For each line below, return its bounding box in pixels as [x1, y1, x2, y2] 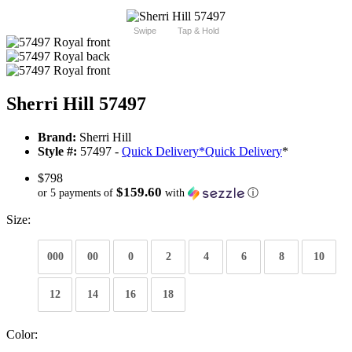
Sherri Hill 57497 [6, 93, 146, 115]
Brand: [38, 130, 76, 145]
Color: [6, 328, 38, 342]
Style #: [38, 145, 77, 159]
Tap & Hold [177, 26, 219, 36]
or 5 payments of [38, 187, 116, 200]
